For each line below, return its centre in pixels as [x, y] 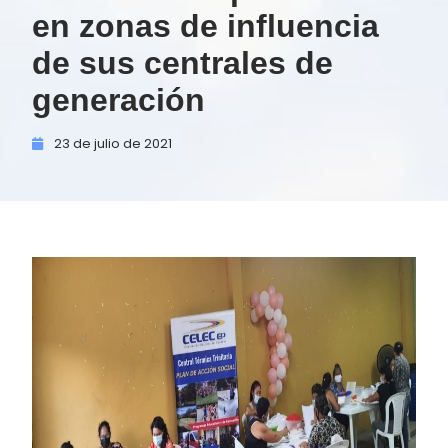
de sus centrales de [182, 63]
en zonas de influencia [205, 26]
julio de [117, 143]
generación [118, 100]
